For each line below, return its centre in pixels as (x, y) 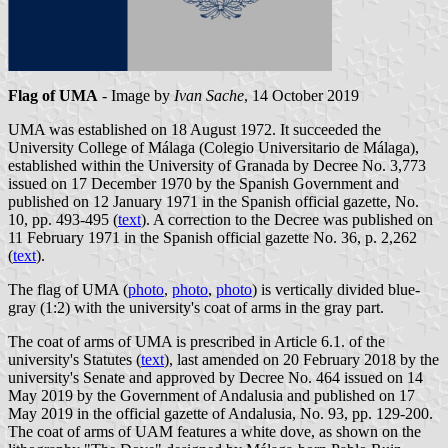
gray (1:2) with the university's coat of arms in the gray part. (196, 307)
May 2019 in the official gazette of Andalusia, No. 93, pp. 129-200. (220, 413)
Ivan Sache (209, 95)
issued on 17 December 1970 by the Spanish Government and (203, 183)
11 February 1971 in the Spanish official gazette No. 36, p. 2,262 (212, 237)
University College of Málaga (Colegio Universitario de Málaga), (213, 147)
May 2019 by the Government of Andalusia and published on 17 (211, 395)
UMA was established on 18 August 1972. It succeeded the (194, 129)
